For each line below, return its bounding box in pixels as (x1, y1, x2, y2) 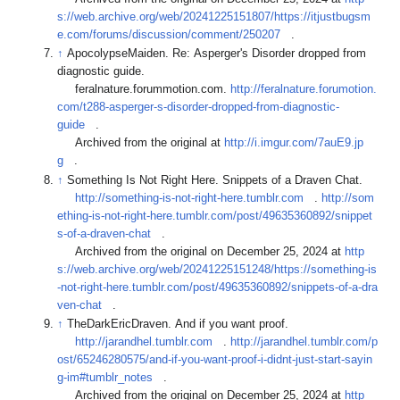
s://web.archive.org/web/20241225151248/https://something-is (57, 262, 378, 276)
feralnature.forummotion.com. (57, 83, 231, 96)
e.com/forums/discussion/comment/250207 (57, 29, 281, 42)
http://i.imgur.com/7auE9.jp (224, 137, 364, 150)
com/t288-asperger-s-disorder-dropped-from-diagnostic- (57, 101, 340, 114)
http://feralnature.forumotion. (230, 83, 378, 96)
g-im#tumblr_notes (57, 371, 154, 384)
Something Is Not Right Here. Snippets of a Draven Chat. (67, 173, 367, 187)
